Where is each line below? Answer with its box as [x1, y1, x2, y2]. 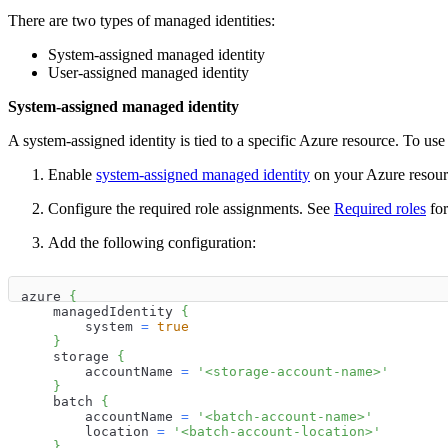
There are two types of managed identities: [8, 11, 275, 29]
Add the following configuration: [48, 233, 256, 251]
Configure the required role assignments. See [48, 199, 334, 217]
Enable [48, 165, 96, 183]
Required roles [334, 199, 426, 217]
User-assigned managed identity [48, 63, 249, 81]
